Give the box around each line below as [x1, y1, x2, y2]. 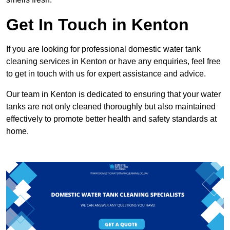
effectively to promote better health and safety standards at [6, 114, 217, 123]
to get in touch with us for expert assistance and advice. [6, 69, 206, 78]
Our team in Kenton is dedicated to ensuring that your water [6, 89, 221, 99]
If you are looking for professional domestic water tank [6, 44, 201, 53]
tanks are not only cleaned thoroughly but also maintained [6, 102, 216, 111]
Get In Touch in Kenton [6, 15, 189, 34]
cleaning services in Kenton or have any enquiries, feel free [6, 56, 221, 66]
